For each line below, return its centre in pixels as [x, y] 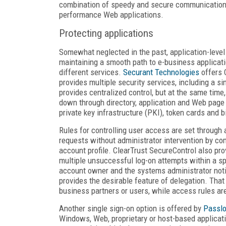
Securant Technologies [161, 72]
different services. [91, 72]
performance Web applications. [111, 14]
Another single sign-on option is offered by [131, 208]
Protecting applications [106, 33]
